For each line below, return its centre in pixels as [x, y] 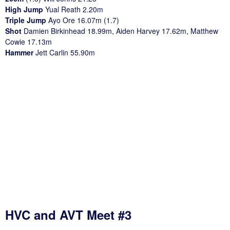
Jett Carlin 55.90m [65, 52]
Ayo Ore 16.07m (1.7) [84, 20]
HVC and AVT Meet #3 [68, 214]
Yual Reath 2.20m [74, 9]
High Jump [25, 9]
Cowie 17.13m [28, 41]
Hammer [20, 52]
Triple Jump [27, 20]
